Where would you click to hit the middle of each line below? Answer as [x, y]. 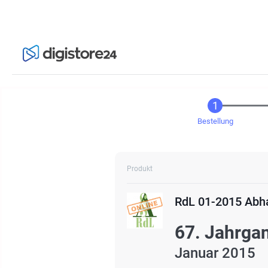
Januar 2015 [215, 253]
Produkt [140, 169]
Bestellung [215, 121]
